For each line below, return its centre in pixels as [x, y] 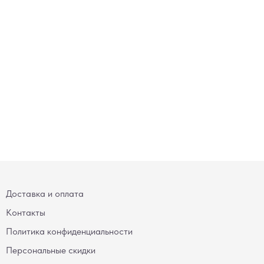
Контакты [25, 212]
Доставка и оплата [44, 193]
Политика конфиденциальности [69, 231]
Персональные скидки [50, 250]
